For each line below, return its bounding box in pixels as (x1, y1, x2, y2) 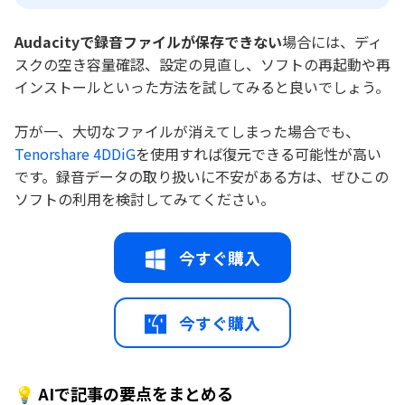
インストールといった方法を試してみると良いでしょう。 (14, 75, 390, 98)
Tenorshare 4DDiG (14, 142, 136, 165)
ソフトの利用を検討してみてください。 (14, 187, 275, 210)
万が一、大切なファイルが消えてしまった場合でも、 (14, 119, 360, 142)
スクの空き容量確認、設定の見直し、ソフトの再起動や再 (14, 52, 391, 75)
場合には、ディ (282, 30, 382, 52)
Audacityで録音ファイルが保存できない (14, 30, 282, 52)
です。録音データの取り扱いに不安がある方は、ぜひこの (14, 165, 389, 187)
